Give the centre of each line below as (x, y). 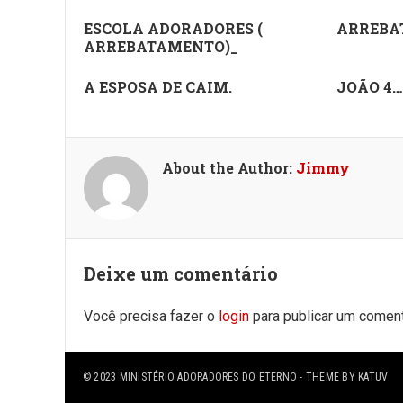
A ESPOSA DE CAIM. (158, 87)
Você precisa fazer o (151, 316)
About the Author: (229, 168)
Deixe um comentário (181, 273)
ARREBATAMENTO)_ (161, 46)
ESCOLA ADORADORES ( (173, 28)
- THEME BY (328, 377)
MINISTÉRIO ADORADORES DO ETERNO (208, 377)
